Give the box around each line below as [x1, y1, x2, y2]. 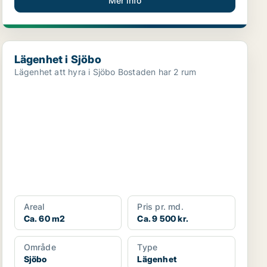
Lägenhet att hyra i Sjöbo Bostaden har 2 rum [117, 67, 197, 77]
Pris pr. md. [137, 201, 184, 212]
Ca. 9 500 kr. [137, 213, 188, 223]
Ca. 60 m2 [23, 213, 66, 223]
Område [23, 242, 56, 252]
